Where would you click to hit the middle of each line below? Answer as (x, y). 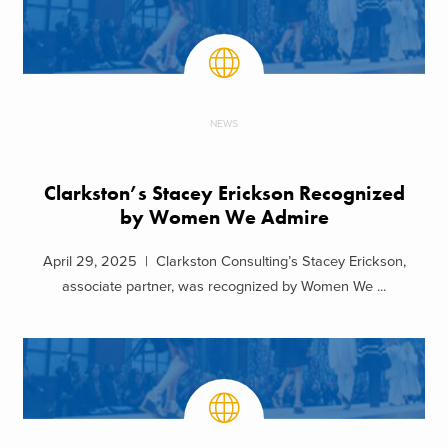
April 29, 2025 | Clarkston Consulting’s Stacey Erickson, (224, 262)
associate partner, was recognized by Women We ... (224, 287)
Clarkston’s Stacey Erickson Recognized (224, 193)
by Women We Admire (224, 217)
